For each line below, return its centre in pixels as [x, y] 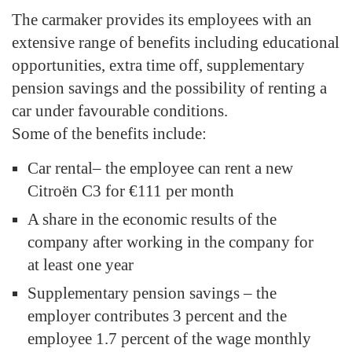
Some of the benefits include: [109, 133]
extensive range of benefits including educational [176, 42]
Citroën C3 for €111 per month [131, 191]
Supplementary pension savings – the [152, 293]
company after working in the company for [170, 242]
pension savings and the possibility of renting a [169, 88]
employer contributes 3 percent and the [157, 315]
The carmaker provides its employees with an [162, 19]
